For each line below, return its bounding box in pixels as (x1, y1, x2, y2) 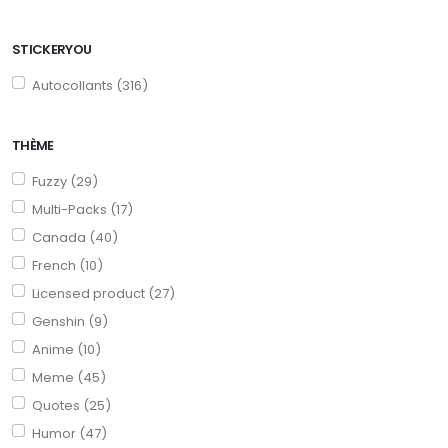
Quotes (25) (31, 395, 111, 415)
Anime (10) (31, 339, 101, 359)
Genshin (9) (31, 311, 108, 331)
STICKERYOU (12, 39, 92, 59)
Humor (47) (31, 423, 107, 443)
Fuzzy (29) (31, 171, 98, 191)
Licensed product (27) (31, 283, 175, 303)
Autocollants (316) (31, 75, 148, 95)
